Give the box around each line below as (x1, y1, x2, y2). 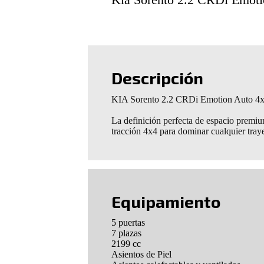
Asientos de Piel (111, 249, 172, 260)
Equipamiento (111, 191, 221, 212)
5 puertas (111, 217, 146, 228)
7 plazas (111, 228, 142, 239)
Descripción (111, 68, 204, 88)
